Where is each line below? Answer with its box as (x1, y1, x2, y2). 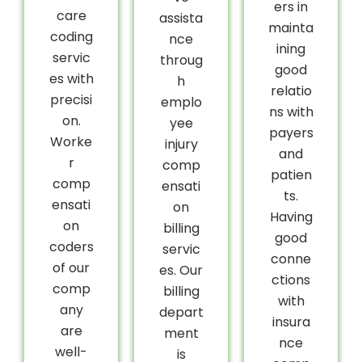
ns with (268, 103, 314, 121)
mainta (268, 19, 314, 37)
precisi (50, 90, 92, 109)
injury (164, 134, 198, 154)
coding (49, 27, 93, 46)
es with (48, 69, 94, 88)
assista (159, 8, 203, 27)
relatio (270, 82, 312, 100)
